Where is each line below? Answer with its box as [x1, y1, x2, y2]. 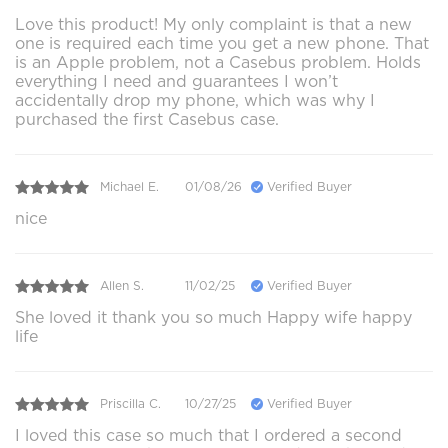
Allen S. [100, 278, 144, 294]
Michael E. [100, 179, 159, 195]
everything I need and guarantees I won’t [15, 71, 338, 91]
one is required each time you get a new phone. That [15, 33, 429, 53]
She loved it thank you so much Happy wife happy [15, 307, 412, 327]
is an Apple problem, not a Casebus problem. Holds [15, 52, 421, 72]
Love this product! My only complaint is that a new [15, 14, 412, 34]
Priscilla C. [100, 396, 161, 412]
